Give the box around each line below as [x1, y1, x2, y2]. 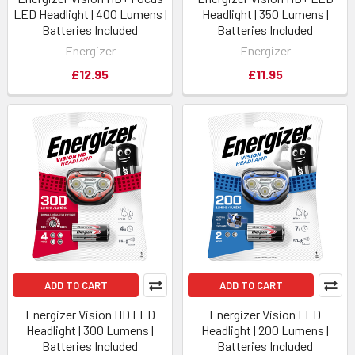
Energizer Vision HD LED [25, 307, 155, 322]
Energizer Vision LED [209, 307, 321, 322]
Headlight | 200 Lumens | [201, 323, 329, 338]
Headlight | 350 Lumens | [201, 6, 329, 21]
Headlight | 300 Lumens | [26, 323, 154, 338]
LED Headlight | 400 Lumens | [13, 6, 167, 21]
